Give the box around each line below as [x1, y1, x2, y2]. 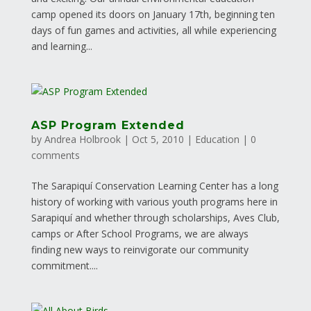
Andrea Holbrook [44, 133, 121, 146]
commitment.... [31, 259, 98, 273]
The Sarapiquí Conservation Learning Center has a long [31, 179, 278, 193]
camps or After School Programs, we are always [31, 227, 249, 241]
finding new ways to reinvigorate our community [31, 243, 249, 257]
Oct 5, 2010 [131, 133, 184, 146]
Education [194, 133, 239, 146]
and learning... [31, 40, 92, 53]
